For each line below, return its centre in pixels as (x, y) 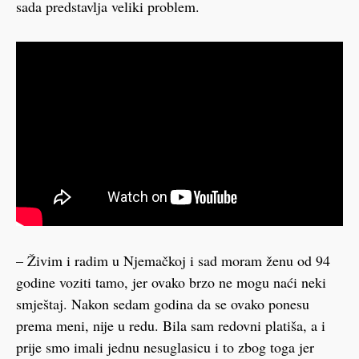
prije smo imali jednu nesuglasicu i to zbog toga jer (165, 347)
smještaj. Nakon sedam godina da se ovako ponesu (163, 303)
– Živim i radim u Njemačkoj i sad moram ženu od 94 (173, 260)
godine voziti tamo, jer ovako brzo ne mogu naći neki (171, 282)
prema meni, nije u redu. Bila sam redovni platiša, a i (171, 325)
